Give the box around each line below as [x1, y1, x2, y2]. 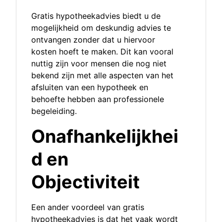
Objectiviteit [31, 171, 140, 193]
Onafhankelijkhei [31, 125, 178, 148]
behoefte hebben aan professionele [31, 94, 164, 105]
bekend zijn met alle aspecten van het [31, 70, 173, 81]
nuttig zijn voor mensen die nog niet [31, 58, 166, 69]
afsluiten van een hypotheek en [31, 82, 148, 93]
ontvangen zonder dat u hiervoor [31, 35, 155, 45]
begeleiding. [31, 106, 77, 116]
